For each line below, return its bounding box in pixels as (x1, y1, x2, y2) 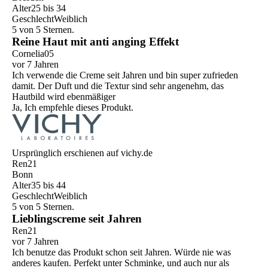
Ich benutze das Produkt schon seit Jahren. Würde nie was (12, 247, 231, 258)
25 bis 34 (31, 3, 66, 14)
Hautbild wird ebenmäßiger (12, 92, 115, 102)
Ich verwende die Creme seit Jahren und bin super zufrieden (12, 70, 238, 81)
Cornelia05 (12, 48, 54, 59)
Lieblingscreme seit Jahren (12, 212, 142, 226)
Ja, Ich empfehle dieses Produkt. (12, 102, 133, 113)
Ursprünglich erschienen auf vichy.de (12, 148, 153, 159)
